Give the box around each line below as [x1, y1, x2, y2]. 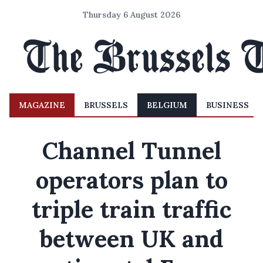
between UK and [39, 224, 224, 254]
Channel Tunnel [42, 136, 221, 166]
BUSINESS [206, 100, 249, 110]
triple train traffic [32, 194, 231, 224]
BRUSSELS [84, 100, 128, 110]
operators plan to [35, 165, 228, 195]
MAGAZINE [19, 100, 65, 110]
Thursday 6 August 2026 [83, 9, 180, 20]
